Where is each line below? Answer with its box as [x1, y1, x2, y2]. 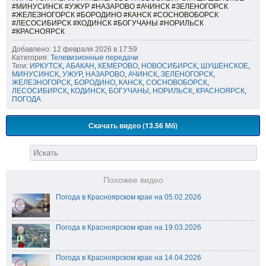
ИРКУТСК [30, 62, 62, 71]
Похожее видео [103, 176, 163, 185]
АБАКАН [66, 62, 94, 71]
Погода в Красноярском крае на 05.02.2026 [56, 193, 201, 202]
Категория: [12, 53, 49, 62]
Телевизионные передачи [50, 53, 138, 62]
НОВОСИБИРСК [141, 62, 197, 71]
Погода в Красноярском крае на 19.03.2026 [56, 223, 201, 232]
